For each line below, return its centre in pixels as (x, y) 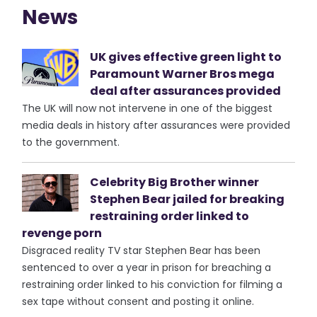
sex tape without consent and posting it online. (138, 301)
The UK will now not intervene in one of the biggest (148, 108)
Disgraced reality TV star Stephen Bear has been (142, 250)
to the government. (71, 142)
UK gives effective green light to (186, 57)
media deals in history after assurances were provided (156, 125)
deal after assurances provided (186, 91)
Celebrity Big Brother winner (175, 182)
